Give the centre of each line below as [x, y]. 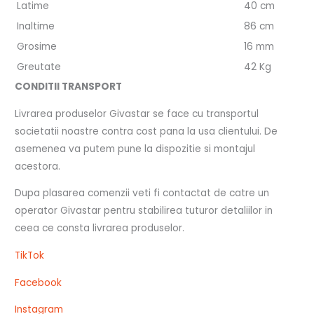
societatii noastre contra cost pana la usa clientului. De [146, 131]
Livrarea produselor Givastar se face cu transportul [137, 114]
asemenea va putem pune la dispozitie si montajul [135, 149]
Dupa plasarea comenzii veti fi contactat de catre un [142, 193]
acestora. [38, 166]
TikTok [30, 255]
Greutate [39, 67]
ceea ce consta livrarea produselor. [100, 228]
